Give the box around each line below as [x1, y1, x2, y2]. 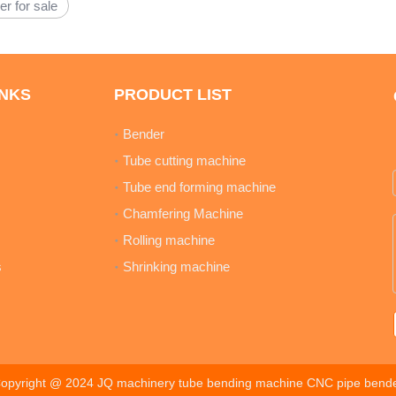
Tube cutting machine [122, 153, 246, 168]
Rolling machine [122, 232, 215, 247]
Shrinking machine [122, 259, 230, 274]
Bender [122, 126, 164, 141]
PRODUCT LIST [113, 86, 232, 103]
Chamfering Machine [122, 206, 243, 221]
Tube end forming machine [122, 179, 276, 194]
